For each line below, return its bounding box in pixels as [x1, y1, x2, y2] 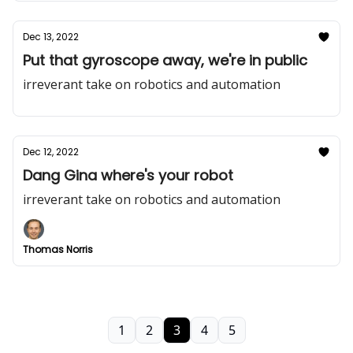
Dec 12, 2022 [23, 145, 79, 158]
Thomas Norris [23, 243, 93, 256]
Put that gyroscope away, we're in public [23, 50, 307, 70]
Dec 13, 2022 [23, 30, 79, 43]
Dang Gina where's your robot [23, 165, 233, 185]
